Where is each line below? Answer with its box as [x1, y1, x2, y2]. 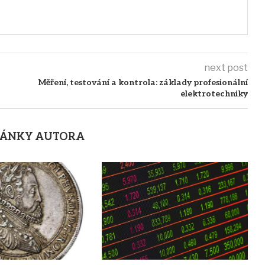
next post [203, 62, 248, 74]
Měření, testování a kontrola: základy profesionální [38, 77, 248, 88]
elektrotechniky [180, 89, 248, 99]
